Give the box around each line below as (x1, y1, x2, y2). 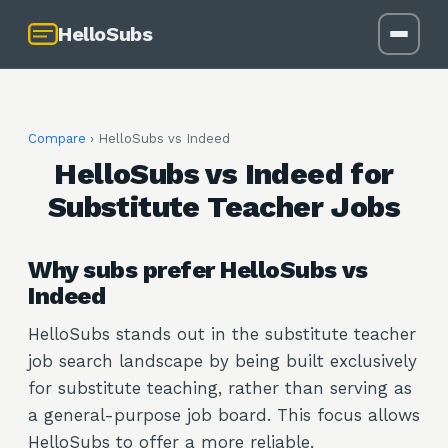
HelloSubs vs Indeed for (54, 156, 394, 191)
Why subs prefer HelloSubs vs (28, 256, 368, 284)
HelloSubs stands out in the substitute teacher (28, 324, 416, 344)
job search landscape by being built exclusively (28, 351, 417, 371)
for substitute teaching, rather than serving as (28, 378, 412, 398)
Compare (28, 131, 86, 146)
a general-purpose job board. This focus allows (28, 405, 420, 425)
